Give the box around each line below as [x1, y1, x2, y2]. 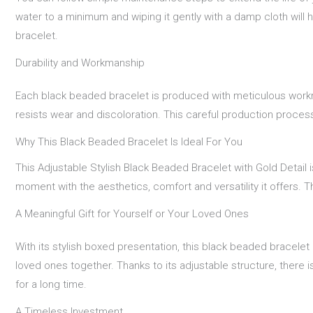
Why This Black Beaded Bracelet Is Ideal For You [15, 135, 242, 148]
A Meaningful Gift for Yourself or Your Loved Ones [15, 208, 249, 221]
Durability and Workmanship [15, 56, 145, 69]
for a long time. [15, 278, 87, 291]
